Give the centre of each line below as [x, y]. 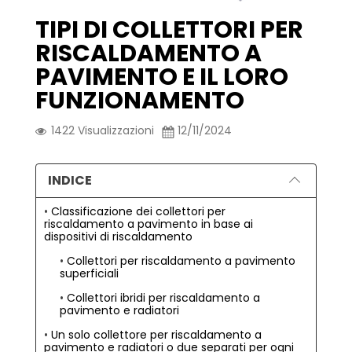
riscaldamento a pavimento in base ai [148, 224]
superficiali [89, 273]
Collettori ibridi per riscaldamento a [163, 297]
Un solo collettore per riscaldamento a [156, 334]
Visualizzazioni [116, 130]
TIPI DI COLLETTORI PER [169, 29]
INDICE [70, 180]
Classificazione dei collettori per [138, 211]
